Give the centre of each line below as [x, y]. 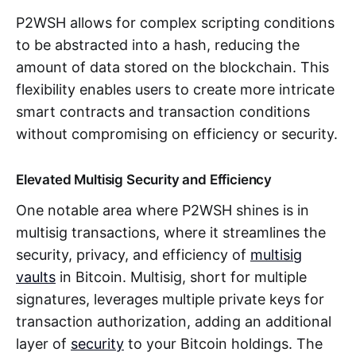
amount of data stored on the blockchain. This [172, 67]
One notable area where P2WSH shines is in [163, 210]
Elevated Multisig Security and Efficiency [144, 179]
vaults [36, 277]
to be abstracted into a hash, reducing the [158, 44]
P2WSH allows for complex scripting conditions [175, 22]
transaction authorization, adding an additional [174, 321]
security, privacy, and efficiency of [133, 254]
